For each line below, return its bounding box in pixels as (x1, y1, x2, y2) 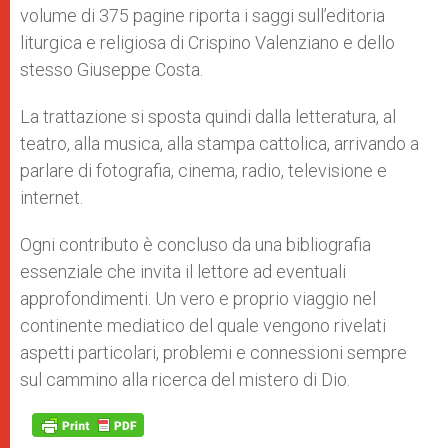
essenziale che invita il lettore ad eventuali (20, 261, 346, 282)
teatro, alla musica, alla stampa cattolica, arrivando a (20, 133, 419, 154)
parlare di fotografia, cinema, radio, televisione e (20, 160, 387, 181)
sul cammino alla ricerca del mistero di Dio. (20, 369, 350, 390)
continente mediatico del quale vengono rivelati (20, 315, 386, 336)
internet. (20, 187, 83, 208)
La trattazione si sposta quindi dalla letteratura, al (20, 106, 396, 127)
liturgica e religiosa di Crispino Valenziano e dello (20, 32, 395, 53)
